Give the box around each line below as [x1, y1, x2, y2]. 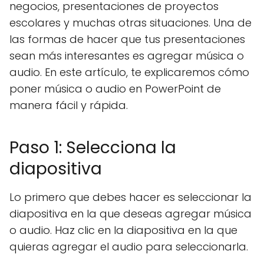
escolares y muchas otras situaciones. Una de [9, 15, 252, 30]
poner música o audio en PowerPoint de [9, 81, 221, 96]
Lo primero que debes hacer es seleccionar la [9, 190, 252, 204]
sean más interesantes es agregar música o [9, 48, 244, 63]
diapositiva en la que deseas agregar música [9, 206, 252, 221]
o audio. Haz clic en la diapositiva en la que [9, 223, 237, 237]
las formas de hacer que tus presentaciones [9, 32, 245, 47]
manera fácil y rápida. [9, 98, 128, 113]
